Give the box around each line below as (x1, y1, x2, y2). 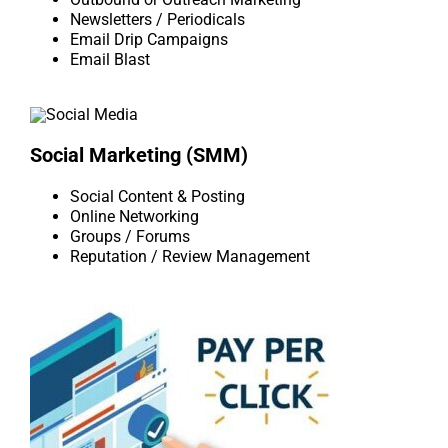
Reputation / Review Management (70, 247, 310, 267)
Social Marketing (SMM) (30, 143, 248, 168)
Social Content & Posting (70, 187, 245, 207)
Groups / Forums (70, 227, 190, 247)
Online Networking (70, 207, 199, 227)
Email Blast (70, 50, 150, 70)
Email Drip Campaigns (70, 30, 228, 50)
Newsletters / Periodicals (70, 10, 245, 30)
